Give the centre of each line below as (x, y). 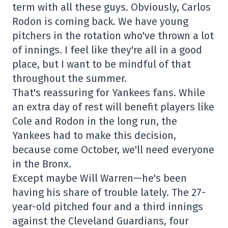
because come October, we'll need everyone (113, 150)
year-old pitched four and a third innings (108, 207)
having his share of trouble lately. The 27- (109, 192)
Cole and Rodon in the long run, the (95, 121)
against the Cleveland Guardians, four (101, 221)
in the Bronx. (42, 164)
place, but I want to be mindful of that (102, 64)
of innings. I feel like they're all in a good (107, 50)
